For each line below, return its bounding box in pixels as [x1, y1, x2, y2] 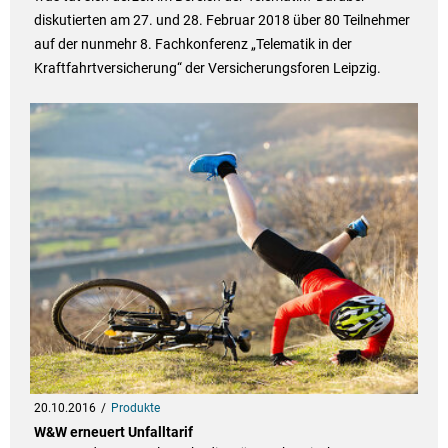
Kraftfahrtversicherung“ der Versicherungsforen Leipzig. [33, 59, 381, 76]
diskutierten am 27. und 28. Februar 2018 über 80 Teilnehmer [33, 11, 410, 28]
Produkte [110, 400, 160, 415]
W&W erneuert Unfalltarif [33, 423, 193, 440]
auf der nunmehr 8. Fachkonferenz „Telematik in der [33, 35, 352, 52]
